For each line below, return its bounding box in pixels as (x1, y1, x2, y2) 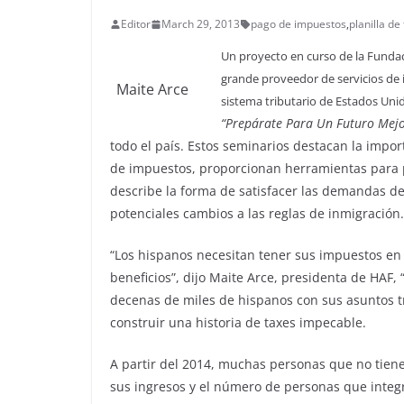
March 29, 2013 (161, 16, 240, 32)
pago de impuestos (251, 16, 346, 32)
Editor (121, 16, 151, 32)
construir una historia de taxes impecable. (110, 314, 366, 331)
